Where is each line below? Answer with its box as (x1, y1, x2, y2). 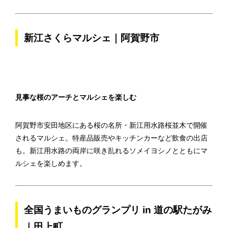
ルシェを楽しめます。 (15, 159, 87, 167)
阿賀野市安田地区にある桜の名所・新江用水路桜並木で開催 (15, 121, 208, 129)
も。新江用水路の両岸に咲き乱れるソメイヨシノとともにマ (15, 147, 208, 155)
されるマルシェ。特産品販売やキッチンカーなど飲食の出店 (15, 134, 208, 142)
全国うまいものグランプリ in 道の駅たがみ (24, 205, 212, 215)
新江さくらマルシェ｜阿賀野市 (24, 33, 159, 43)
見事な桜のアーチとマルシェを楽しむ (15, 93, 136, 101)
